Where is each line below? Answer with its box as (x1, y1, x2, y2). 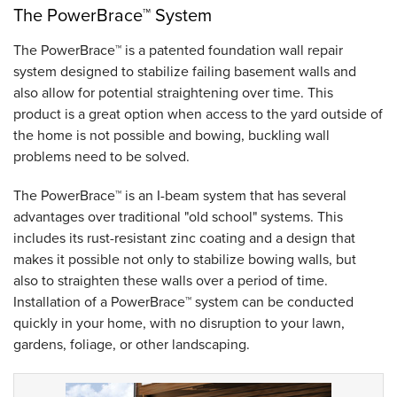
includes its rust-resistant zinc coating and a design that (13, 229, 355, 247)
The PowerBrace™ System (13, 4, 212, 27)
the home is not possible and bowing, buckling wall (13, 126, 330, 144)
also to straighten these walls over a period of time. (13, 271, 328, 290)
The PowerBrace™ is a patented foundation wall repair (13, 41, 343, 59)
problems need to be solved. (13, 147, 190, 166)
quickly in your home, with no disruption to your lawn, (13, 314, 345, 332)
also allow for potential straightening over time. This (13, 83, 333, 102)
